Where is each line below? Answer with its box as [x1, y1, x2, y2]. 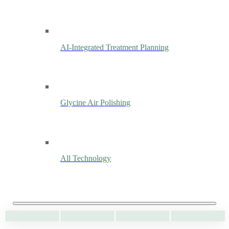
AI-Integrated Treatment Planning [60, 42, 169, 52]
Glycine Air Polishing [60, 98, 130, 108]
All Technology [60, 153, 111, 163]
